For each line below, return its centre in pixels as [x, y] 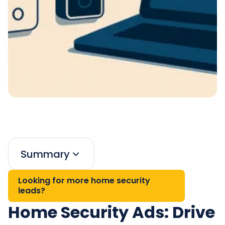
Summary [45, 154]
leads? [32, 190]
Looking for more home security [84, 180]
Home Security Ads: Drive [111, 212]
